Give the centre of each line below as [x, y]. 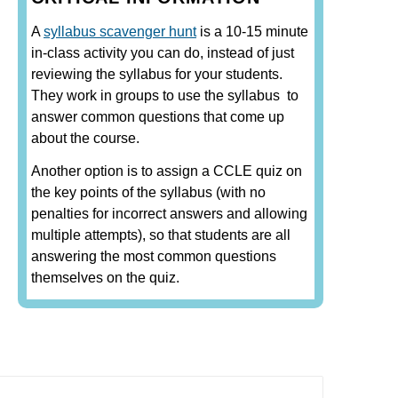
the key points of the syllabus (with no [148, 193]
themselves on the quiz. [105, 278]
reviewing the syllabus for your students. [157, 74]
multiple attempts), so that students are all [161, 235]
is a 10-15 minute [252, 31]
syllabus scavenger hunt [120, 31]
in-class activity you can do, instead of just [163, 52]
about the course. [85, 138]
